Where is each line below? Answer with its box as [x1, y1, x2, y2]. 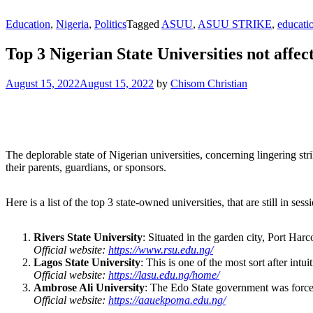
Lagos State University [34, 256, 140, 268]
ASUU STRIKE [198, 18, 272, 30]
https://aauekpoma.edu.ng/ [108, 293, 226, 306]
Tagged [126, 18, 161, 30]
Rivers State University [34, 231, 143, 243]
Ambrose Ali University [34, 281, 145, 293]
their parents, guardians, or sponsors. [6, 161, 166, 173]
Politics [94, 18, 126, 30]
